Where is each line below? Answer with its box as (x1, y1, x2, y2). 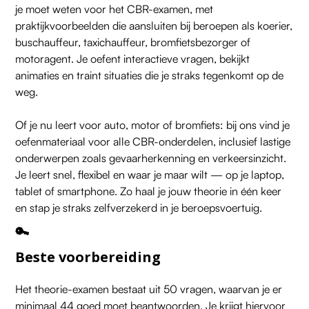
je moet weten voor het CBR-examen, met (15, 1, 214, 16)
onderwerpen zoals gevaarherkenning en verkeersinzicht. (15, 150, 287, 165)
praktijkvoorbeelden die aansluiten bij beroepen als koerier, (15, 18, 293, 32)
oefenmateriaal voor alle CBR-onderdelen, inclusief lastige (15, 134, 291, 148)
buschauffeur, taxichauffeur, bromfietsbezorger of (15, 34, 251, 49)
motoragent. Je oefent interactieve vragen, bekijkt (15, 51, 250, 66)
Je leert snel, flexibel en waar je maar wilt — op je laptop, (15, 167, 285, 181)
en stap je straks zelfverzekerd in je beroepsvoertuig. (15, 200, 263, 215)
